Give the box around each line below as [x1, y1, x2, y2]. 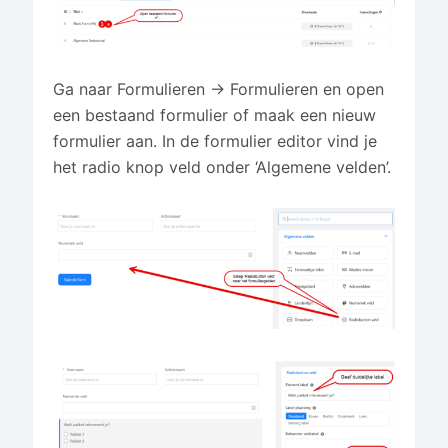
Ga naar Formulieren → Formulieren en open [52, 79, 384, 100]
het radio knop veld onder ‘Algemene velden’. [52, 157, 391, 178]
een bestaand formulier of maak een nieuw [52, 105, 376, 126]
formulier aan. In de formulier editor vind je [52, 131, 377, 152]
